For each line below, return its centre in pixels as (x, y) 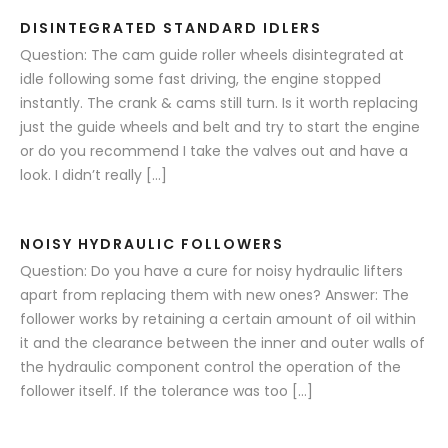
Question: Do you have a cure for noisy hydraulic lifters (211, 271)
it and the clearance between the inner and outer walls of (222, 343)
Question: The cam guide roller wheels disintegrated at (212, 54)
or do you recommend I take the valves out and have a (214, 150)
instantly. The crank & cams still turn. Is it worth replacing (219, 102)
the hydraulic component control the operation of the (210, 367)
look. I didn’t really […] (93, 174)
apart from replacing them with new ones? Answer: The (214, 295)
